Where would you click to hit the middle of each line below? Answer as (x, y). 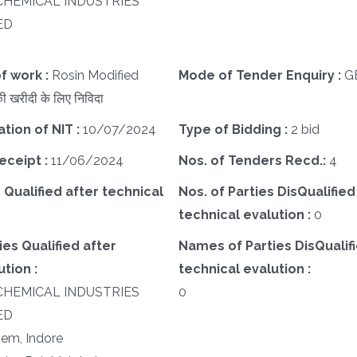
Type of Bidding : (234, 130)
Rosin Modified (95, 76)
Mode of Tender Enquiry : (261, 76)
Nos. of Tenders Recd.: (253, 161)
